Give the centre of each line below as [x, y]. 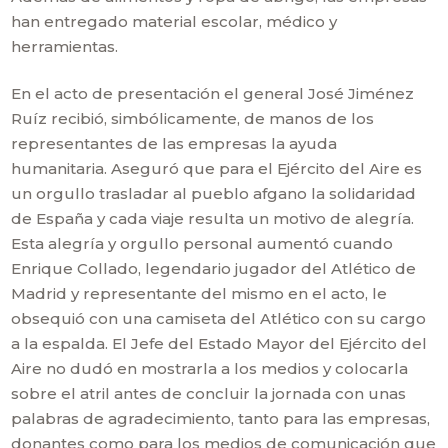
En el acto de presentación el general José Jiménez [213, 93]
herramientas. [65, 46]
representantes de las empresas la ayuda [174, 143]
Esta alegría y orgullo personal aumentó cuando [202, 243]
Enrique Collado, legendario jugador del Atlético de [214, 268]
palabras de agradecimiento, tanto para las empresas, [221, 418]
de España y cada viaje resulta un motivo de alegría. [213, 218]
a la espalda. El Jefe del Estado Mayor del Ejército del [219, 343]
